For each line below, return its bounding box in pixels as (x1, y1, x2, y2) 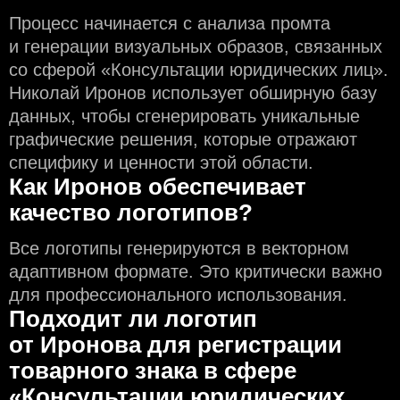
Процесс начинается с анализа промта (9, 13, 330, 34)
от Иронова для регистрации (9, 331, 342, 359)
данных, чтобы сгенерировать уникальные (9, 106, 360, 127)
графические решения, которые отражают (9, 129, 357, 150)
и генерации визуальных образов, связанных (9, 37, 382, 57)
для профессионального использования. (9, 285, 347, 305)
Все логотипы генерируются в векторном (9, 238, 349, 259)
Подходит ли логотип (9, 305, 257, 333)
